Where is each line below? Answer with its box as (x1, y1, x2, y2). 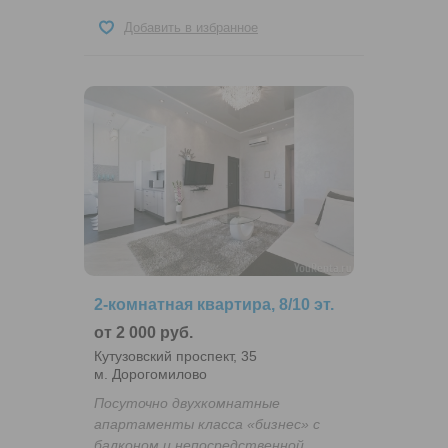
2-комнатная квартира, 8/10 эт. (94, 295, 334, 313)
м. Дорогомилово (94, 365, 207, 382)
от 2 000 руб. (94, 323, 193, 341)
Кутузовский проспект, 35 (94, 347, 257, 364)
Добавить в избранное (124, 19, 258, 35)
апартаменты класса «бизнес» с (94, 415, 320, 432)
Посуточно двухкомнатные (94, 394, 280, 411)
